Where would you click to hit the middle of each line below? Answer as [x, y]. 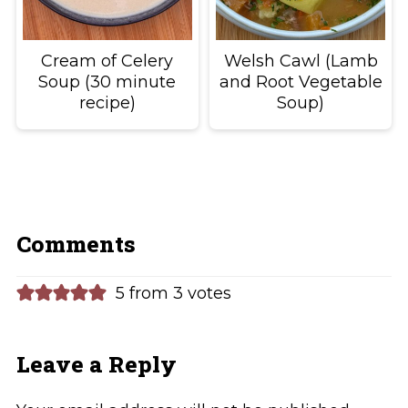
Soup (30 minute [107, 82]
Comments [76, 244]
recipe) [107, 103]
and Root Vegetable [301, 82]
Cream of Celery [107, 61]
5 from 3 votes [173, 294]
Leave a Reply [96, 364]
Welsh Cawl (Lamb [301, 61]
